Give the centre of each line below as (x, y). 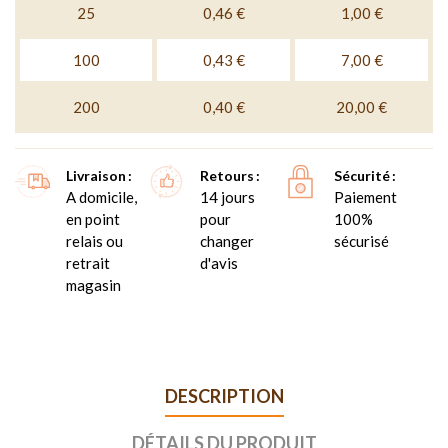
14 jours (227, 196)
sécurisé (361, 240)
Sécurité (361, 175)
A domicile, (101, 196)
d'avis (218, 262)
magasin (93, 284)
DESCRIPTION (224, 395)
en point (93, 218)
